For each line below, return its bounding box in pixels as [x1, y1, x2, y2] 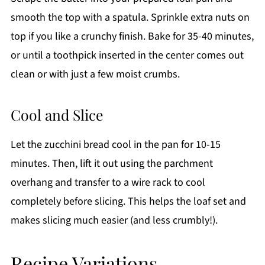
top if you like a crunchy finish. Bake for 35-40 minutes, [10, 28, 254, 44]
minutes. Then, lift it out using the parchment [10, 156, 213, 171]
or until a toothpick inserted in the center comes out [10, 47, 244, 63]
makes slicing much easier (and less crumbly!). [10, 212, 218, 228]
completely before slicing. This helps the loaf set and [10, 193, 246, 209]
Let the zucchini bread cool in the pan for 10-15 [10, 137, 221, 152]
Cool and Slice [10, 104, 104, 124]
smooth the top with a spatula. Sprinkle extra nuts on [10, 9, 250, 25]
